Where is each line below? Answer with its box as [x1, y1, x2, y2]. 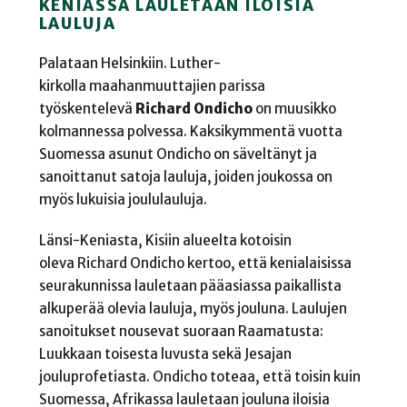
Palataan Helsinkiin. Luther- [38, 55, 221, 73]
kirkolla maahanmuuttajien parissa [38, 77, 265, 95]
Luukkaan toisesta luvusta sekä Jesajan [38, 344, 292, 362]
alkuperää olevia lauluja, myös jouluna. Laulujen [38, 299, 347, 317]
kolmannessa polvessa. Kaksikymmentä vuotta [38, 123, 342, 141]
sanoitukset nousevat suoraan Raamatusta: [38, 322, 323, 340]
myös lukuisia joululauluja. [38, 191, 210, 209]
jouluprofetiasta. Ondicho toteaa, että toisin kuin [38, 367, 361, 385]
